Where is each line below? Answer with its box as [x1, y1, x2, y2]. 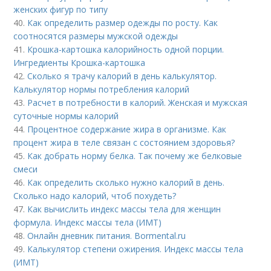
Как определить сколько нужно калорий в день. [27, 177, 225, 189]
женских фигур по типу [13, 4, 108, 16]
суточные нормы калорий [13, 110, 119, 122]
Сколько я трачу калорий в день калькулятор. [27, 70, 217, 82]
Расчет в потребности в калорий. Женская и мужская [27, 97, 248, 109]
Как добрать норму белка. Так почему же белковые [27, 150, 243, 162]
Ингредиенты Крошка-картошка [13, 57, 146, 69]
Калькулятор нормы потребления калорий [13, 83, 190, 96]
